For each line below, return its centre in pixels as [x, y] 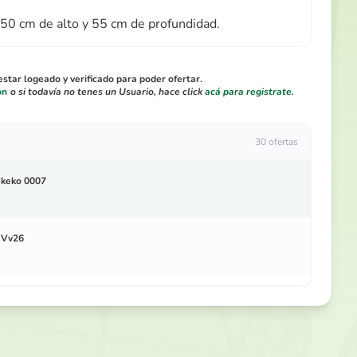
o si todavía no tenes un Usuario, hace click [107, 92]
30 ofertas [277, 142]
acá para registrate [248, 92]
